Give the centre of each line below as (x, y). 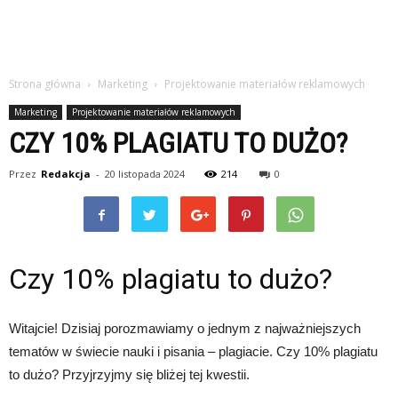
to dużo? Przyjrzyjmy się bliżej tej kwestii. (129, 374)
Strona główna (45, 84)
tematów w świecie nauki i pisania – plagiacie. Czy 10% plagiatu (193, 351)
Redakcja (66, 174)
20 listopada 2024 (145, 174)
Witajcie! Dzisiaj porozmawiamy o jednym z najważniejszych (185, 328)
